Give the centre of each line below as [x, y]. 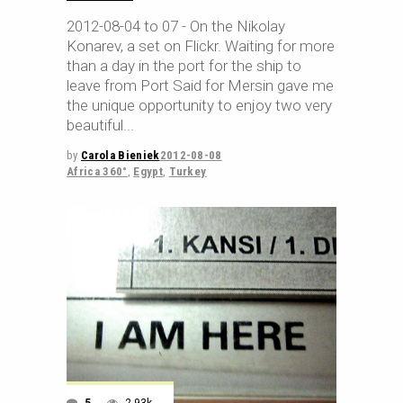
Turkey [188, 171]
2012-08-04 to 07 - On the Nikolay [176, 26]
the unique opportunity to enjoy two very [199, 105]
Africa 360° [97, 171]
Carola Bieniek [120, 155]
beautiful [95, 125]
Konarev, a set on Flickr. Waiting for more [201, 46]
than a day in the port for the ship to [184, 66]
